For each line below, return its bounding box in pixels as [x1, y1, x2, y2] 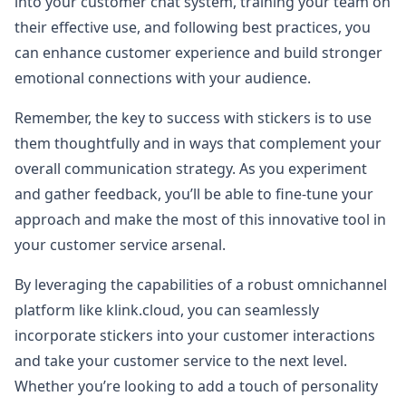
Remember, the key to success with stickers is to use [14, 108, 372, 128]
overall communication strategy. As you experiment [14, 159, 367, 179]
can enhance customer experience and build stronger [14, 43, 382, 63]
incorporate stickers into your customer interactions [14, 325, 375, 345]
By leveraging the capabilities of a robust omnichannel [14, 275, 387, 295]
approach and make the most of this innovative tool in [14, 209, 386, 229]
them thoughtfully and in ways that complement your [14, 133, 382, 153]
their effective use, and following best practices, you [14, 17, 371, 37]
